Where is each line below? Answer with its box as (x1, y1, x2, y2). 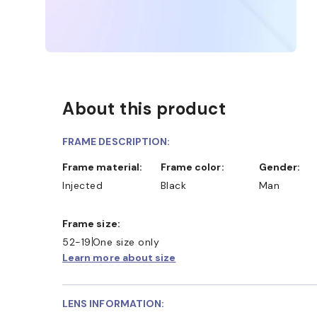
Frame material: (68, 160, 143, 173)
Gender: (266, 160, 300, 173)
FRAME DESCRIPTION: (62, 134, 171, 148)
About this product (62, 97, 226, 120)
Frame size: (68, 217, 120, 230)
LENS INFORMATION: (62, 296, 165, 310)
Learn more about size (62, 250, 176, 264)
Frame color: (166, 160, 224, 173)
